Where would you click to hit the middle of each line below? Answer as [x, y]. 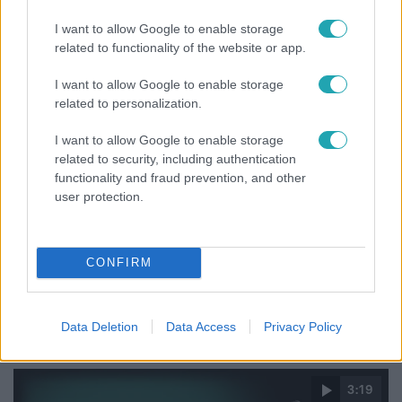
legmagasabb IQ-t [83, 318]
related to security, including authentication [175, 158]
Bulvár [37, 263]
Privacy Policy [302, 326]
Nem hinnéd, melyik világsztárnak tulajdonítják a [192, 298]
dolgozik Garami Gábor [99, 12]
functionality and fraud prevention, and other [180, 177]
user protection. [99, 196]
